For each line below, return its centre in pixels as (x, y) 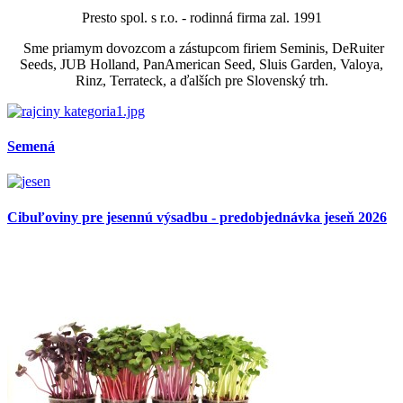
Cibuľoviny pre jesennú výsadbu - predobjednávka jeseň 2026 (197, 217)
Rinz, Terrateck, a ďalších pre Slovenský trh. (201, 80)
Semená (31, 147)
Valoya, (362, 64)
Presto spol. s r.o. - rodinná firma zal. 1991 (201, 17)
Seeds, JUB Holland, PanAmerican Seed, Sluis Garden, (180, 64)
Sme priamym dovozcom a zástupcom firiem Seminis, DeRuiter (201, 48)
